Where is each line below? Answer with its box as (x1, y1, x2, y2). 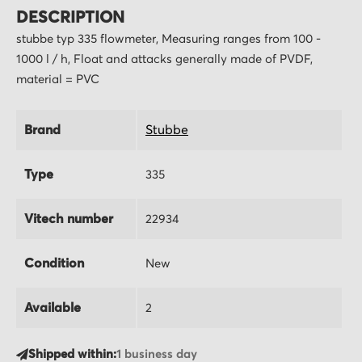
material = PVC (16, 74, 99, 86)
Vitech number (24, 212, 113, 225)
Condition (24, 256, 84, 270)
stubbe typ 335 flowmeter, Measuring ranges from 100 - (16, 33, 321, 46)
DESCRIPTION (16, 10, 124, 27)
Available (24, 301, 81, 314)
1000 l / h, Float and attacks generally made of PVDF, (16, 53, 313, 66)
